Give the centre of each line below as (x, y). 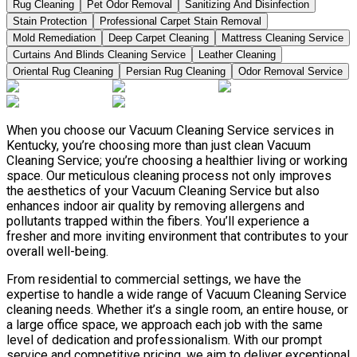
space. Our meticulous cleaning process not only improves (169, 175)
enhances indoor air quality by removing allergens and (155, 206)
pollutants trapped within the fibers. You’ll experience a (158, 221)
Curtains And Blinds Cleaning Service (99, 54)
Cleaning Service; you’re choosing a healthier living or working (177, 160)
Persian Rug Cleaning (176, 71)
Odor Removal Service (290, 71)
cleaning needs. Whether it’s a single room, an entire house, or (177, 309)
